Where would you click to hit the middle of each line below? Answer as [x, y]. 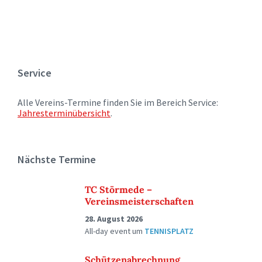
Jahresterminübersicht [64, 113]
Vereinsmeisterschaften [139, 201]
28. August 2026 [114, 219]
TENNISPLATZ [169, 231]
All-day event [108, 231]
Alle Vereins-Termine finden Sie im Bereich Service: [118, 102]
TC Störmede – [118, 189]
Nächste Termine [57, 159]
